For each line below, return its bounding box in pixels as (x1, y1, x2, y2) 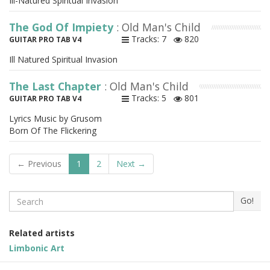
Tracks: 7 (128, 33, 174, 45)
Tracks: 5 (128, 92, 174, 104)
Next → (116, 158, 146, 170)
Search (8, 190, 38, 202)
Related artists (9, 227, 75, 239)
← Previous (17, 158, 61, 170)
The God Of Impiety (9, 20, 116, 35)
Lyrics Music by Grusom (9, 113, 102, 125)
